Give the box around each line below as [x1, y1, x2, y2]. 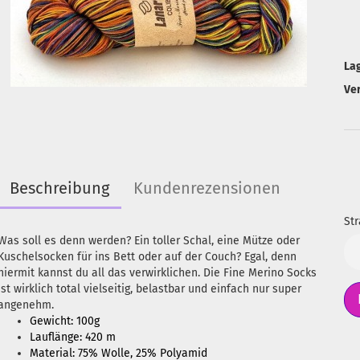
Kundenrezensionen [133, 178, 280, 198]
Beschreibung [9, 178, 109, 198]
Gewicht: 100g [29, 314, 100, 328]
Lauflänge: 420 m [29, 330, 116, 344]
